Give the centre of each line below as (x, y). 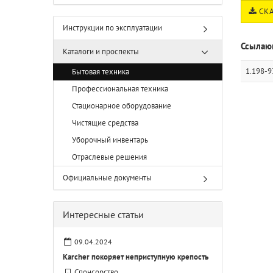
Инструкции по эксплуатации (112, 28)
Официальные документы (107, 178)
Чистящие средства (105, 123)
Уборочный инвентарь (110, 140)
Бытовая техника (101, 72)
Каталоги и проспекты (101, 51)
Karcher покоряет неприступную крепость (136, 257)
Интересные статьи (103, 214)
